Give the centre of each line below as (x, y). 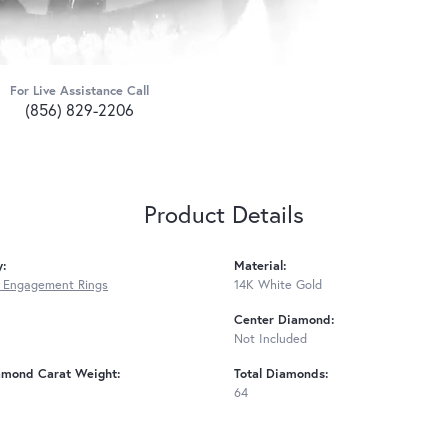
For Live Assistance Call (79, 90)
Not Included (270, 338)
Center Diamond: (284, 319)
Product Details (224, 213)
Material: (260, 265)
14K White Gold (278, 284)
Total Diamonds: (281, 373)
